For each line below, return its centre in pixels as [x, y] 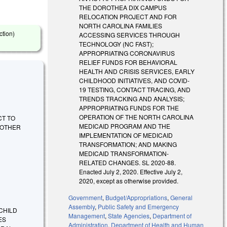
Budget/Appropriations [137, 197]
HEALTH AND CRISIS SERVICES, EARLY [137, 71]
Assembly [82, 206]
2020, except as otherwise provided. [129, 180]
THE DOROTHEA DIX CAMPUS [123, 7]
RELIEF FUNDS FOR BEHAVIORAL [128, 62]
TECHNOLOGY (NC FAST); [117, 44]
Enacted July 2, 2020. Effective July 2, [131, 171]
